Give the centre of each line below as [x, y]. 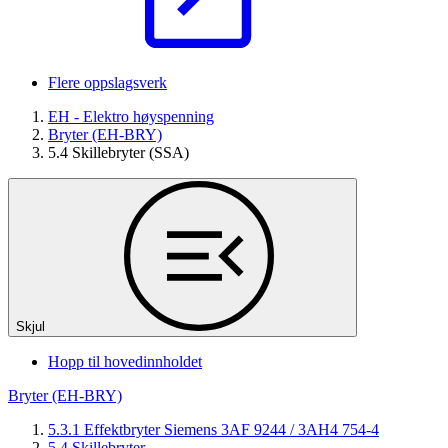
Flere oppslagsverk [107, 82]
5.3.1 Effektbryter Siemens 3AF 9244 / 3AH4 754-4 [213, 429]
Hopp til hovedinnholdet [125, 361]
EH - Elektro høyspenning [131, 116]
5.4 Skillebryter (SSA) [118, 152]
